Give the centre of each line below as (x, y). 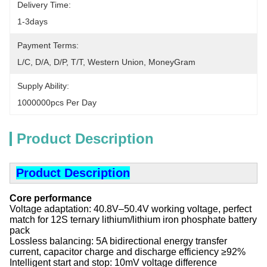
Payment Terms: (48, 45)
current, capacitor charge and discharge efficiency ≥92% (128, 252)
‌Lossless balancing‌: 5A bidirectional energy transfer (118, 241)
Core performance (51, 198)
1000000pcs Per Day (57, 103)
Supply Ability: (43, 86)
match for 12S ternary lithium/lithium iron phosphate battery (133, 220)
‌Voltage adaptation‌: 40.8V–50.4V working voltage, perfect (131, 209)
